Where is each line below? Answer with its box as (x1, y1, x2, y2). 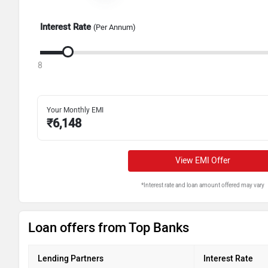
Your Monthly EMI (47, 105, 103, 114)
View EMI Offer (175, 155, 230, 166)
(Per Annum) (93, 23, 136, 32)
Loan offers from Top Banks (28, 219, 189, 236)
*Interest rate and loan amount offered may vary (141, 181, 264, 189)
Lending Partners (38, 253, 103, 264)
